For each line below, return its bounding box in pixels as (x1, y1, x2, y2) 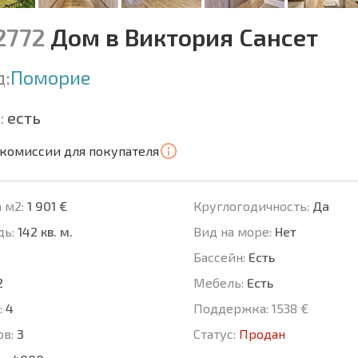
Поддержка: (193, 300, 268, 316)
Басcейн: (193, 249, 245, 265)
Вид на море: (193, 224, 272, 240)
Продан (238, 326, 285, 342)
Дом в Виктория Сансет (45, 22, 318, 52)
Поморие (10, 66, 90, 89)
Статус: (193, 326, 236, 342)
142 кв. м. (14, 224, 73, 240)
